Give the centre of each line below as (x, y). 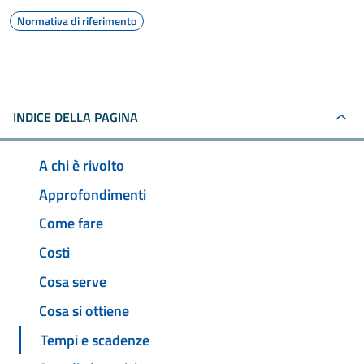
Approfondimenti (93, 194)
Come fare (71, 223)
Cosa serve (73, 282)
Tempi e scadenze (95, 340)
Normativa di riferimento (77, 21)
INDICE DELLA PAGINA (76, 117)
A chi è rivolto (82, 165)
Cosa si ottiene (84, 310)
